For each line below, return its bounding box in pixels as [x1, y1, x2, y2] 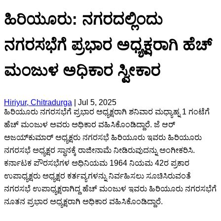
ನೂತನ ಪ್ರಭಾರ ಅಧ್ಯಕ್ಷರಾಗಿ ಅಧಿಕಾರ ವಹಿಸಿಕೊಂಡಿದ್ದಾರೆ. [4, 197, 163, 206]
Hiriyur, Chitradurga [4, 98, 72, 107]
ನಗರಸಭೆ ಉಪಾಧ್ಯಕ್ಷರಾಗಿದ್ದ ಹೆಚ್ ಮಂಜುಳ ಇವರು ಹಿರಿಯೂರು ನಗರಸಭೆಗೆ [4, 184, 217, 193]
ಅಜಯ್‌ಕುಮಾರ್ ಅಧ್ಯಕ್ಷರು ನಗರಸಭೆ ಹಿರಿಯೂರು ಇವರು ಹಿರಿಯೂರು [4, 133, 202, 142]
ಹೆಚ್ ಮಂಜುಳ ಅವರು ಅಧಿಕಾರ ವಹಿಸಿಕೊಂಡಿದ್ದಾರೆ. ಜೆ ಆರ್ [4, 120, 175, 129]
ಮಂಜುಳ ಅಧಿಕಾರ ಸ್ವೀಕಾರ [4, 62, 160, 80]
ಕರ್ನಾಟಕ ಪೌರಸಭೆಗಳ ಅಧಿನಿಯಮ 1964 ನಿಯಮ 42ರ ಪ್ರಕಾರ [4, 158, 189, 167]
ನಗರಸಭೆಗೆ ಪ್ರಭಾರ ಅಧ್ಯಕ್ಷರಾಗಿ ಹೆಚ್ [4, 36, 212, 54]
